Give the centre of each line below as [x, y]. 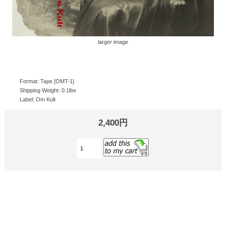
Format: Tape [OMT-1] [47, 81]
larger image [113, 42]
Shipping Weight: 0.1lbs [48, 90]
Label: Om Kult [37, 99]
